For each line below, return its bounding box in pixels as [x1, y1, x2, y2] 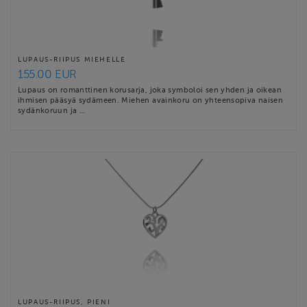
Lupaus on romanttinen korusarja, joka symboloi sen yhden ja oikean [18, 86, 282, 95]
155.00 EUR [18, 68, 77, 82]
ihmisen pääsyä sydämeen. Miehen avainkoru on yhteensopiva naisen [18, 96, 284, 105]
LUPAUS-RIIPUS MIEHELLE [18, 56, 126, 64]
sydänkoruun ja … [18, 106, 86, 115]
